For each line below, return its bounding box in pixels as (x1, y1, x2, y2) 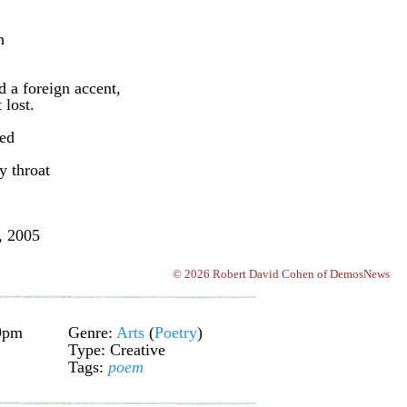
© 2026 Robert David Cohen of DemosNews (173, 267, 390, 281)
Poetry (154, 323, 197, 342)
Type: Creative (68, 341, 165, 359)
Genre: (68, 323, 116, 342)
